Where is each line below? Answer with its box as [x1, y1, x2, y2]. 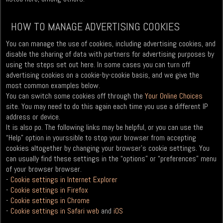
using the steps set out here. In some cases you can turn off [6, 59, 191, 70]
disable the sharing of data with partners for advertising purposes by [6, 49, 215, 60]
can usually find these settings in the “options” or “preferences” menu [6, 153, 217, 164]
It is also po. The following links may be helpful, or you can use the [6, 122, 204, 133]
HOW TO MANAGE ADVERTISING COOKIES [11, 19, 180, 34]
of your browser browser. [6, 164, 82, 175]
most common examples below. [6, 80, 101, 91]
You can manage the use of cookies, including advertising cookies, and [6, 38, 216, 49]
